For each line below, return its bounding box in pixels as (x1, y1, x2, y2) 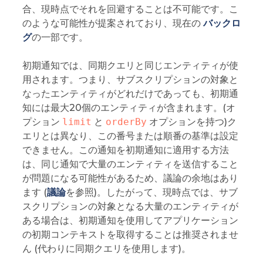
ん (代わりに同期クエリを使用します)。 (22, 242, 191, 254)
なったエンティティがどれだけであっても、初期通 (22, 87, 238, 99)
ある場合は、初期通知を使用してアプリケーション (22, 214, 238, 226)
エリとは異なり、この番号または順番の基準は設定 (22, 130, 238, 141)
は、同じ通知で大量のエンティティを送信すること (22, 158, 238, 170)
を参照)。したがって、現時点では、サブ (65, 186, 238, 198)
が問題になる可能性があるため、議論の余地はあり (22, 172, 238, 184)
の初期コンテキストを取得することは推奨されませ (22, 228, 238, 240)
